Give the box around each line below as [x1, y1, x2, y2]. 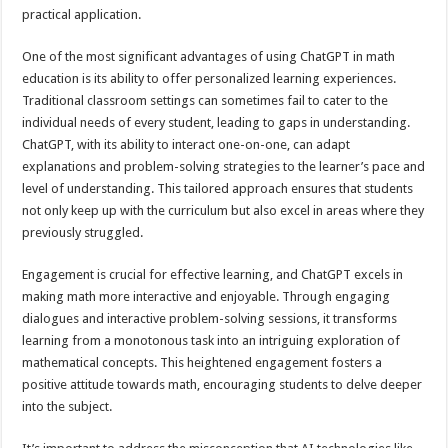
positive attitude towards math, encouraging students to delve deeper [22, 376, 423, 392]
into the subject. [22, 398, 113, 414]
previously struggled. [22, 224, 144, 240]
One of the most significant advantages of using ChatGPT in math [22, 48, 396, 64]
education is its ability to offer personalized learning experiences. [22, 70, 397, 86]
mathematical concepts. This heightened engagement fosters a [22, 354, 383, 370]
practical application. [22, 6, 142, 22]
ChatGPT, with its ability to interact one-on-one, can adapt [22, 136, 351, 152]
